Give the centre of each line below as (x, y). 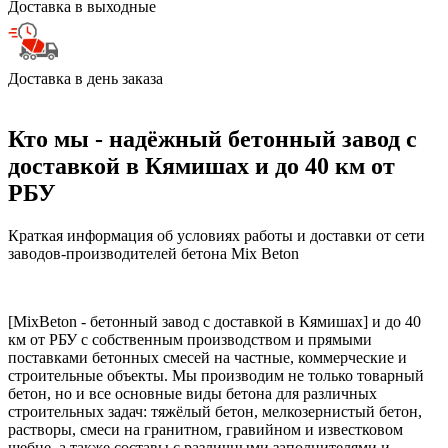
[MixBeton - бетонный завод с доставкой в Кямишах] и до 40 (214, 322)
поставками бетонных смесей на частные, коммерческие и (207, 358)
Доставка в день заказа (85, 79)
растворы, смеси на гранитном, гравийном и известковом (205, 430)
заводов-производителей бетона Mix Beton (153, 254)
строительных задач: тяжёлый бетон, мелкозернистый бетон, (215, 412)
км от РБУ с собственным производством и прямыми (190, 340)
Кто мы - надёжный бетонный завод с (212, 139)
